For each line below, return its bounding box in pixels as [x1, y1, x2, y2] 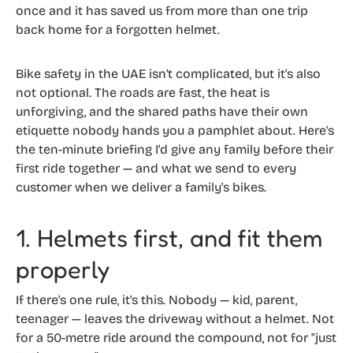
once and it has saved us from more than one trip [16, 3, 308, 19]
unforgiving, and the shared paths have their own [16, 104, 308, 120]
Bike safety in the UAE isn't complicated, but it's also [16, 66, 321, 82]
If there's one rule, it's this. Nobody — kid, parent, [16, 292, 297, 307]
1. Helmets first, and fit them [16, 223, 322, 253]
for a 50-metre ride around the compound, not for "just [16, 329, 336, 345]
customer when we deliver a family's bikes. [16, 180, 266, 195]
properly [16, 255, 110, 284]
